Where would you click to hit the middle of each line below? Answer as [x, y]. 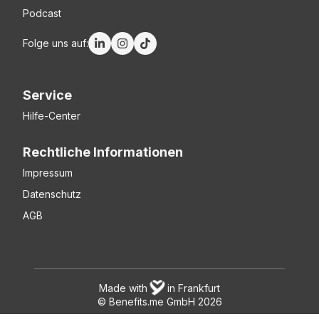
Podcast [42, 14]
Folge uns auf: [56, 43]
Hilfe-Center [52, 116]
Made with [123, 288]
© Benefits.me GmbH [147, 302]
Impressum [48, 173]
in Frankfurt [194, 288]
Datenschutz [52, 194]
